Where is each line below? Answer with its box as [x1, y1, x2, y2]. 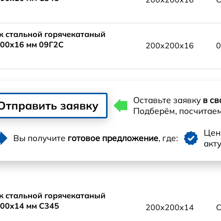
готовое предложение [68, 133, 158, 144]
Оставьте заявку [133, 95, 203, 106]
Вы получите [13, 133, 68, 144]
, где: [158, 133, 178, 144]
